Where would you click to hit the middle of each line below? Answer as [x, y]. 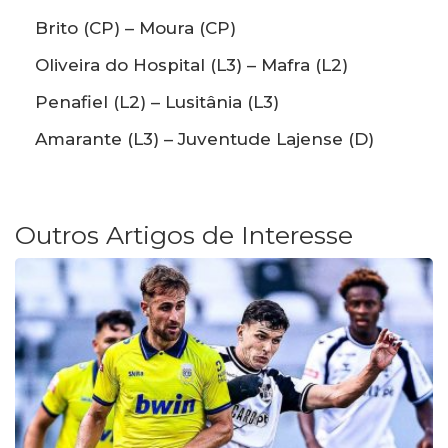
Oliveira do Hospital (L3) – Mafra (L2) [191, 65]
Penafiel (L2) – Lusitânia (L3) [157, 102]
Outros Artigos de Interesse [184, 235]
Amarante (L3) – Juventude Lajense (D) [204, 139]
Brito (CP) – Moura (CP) [135, 28]
